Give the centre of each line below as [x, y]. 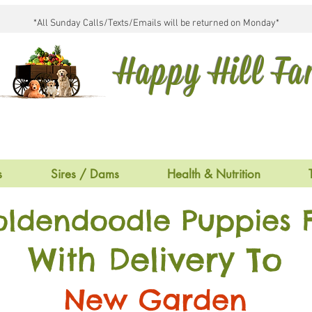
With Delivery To [155, 259]
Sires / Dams [85, 174]
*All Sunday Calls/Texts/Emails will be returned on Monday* [156, 23]
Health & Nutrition [213, 174]
